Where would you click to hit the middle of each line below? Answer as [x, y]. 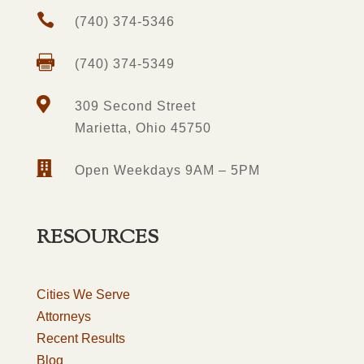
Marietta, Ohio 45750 [143, 128]
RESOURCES [97, 238]
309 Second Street [135, 106]
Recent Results [80, 338]
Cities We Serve [83, 295]
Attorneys [63, 316]
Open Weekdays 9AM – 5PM [167, 170]
